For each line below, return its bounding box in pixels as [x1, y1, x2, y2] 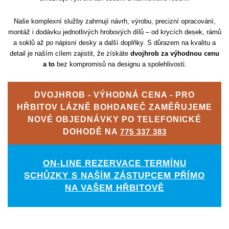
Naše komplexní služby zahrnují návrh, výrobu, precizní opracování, [13, 17, 216, 26]
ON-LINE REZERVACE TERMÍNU [42, 158, 187, 169]
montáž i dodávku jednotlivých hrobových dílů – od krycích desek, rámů [8, 28, 221, 36]
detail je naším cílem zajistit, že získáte [10, 50, 130, 58]
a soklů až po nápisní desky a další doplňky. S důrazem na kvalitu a [13, 39, 216, 47]
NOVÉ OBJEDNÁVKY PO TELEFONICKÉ [28, 114, 201, 124]
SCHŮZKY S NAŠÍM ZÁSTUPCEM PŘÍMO [24, 171, 205, 181]
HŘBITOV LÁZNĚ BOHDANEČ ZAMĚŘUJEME [17, 102, 212, 112]
